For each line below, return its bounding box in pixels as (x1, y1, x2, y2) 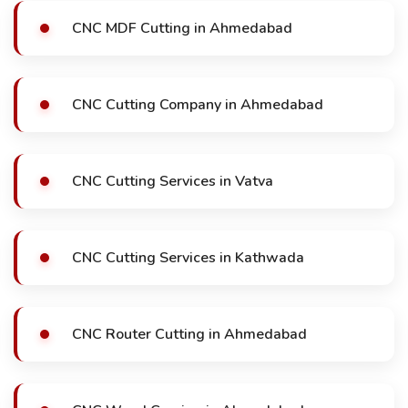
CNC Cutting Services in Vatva (72, 171, 273, 191)
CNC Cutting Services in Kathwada (72, 248, 304, 268)
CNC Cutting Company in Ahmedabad (72, 95, 323, 115)
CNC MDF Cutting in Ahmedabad (72, 18, 292, 38)
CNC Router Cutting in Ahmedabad (72, 324, 307, 344)
